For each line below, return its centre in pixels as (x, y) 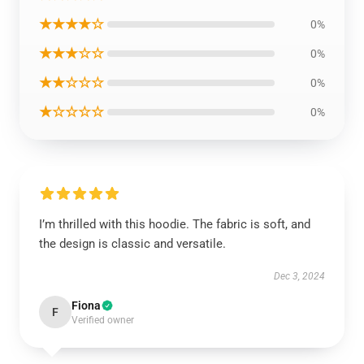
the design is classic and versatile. (132, 244)
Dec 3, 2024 (299, 276)
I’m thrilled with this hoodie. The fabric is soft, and (175, 224)
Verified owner (103, 320)
